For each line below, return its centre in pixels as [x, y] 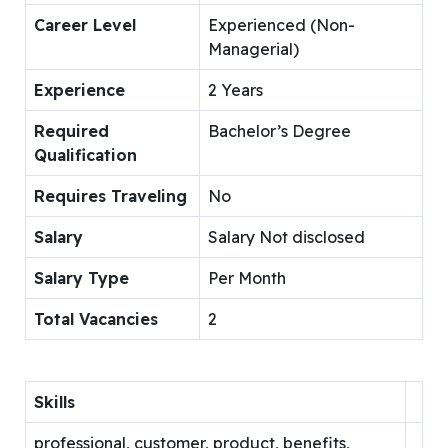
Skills [54, 401]
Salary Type [81, 277]
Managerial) [253, 48]
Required [71, 130]
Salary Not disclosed [286, 236]
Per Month [247, 277]
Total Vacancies [96, 318]
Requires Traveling [110, 195]
